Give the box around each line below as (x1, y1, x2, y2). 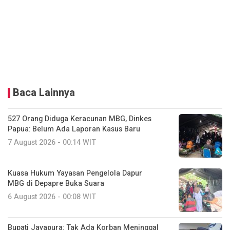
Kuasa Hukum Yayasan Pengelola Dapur (8, 168, 142, 179)
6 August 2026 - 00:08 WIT (8, 191, 96, 203)
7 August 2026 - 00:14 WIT (8, 137, 96, 148)
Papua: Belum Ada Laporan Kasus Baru (8, 124, 140, 135)
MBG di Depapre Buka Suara (8, 178, 104, 189)
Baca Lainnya (13, 85, 75, 101)
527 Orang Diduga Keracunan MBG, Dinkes (8, 113, 151, 125)
